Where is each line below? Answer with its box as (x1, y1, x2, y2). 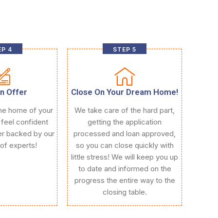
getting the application (88, 117, 162, 127)
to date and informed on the (78, 164, 171, 173)
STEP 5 (113, 46, 136, 53)
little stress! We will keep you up (71, 152, 178, 162)
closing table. (102, 187, 147, 197)
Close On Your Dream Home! (71, 87, 178, 97)
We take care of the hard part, (74, 106, 175, 115)
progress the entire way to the (74, 176, 175, 185)
